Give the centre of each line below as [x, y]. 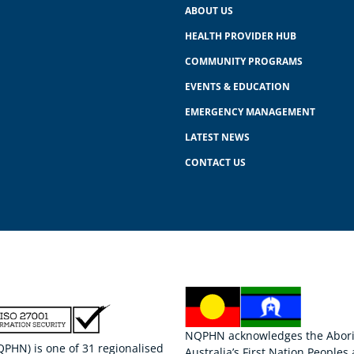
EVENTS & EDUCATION [237, 87]
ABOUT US [209, 11]
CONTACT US [215, 163]
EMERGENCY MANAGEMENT [250, 112]
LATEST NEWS [217, 137]
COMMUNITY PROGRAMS [244, 62]
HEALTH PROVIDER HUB [241, 36]
